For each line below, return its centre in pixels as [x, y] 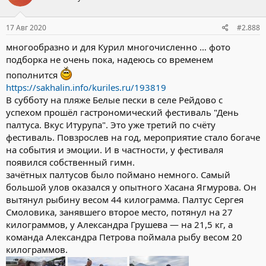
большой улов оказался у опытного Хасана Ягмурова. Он [131, 187]
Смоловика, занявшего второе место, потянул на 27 [119, 212]
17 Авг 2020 [26, 28]
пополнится [33, 75]
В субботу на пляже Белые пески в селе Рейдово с [114, 100]
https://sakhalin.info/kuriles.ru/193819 [86, 88]
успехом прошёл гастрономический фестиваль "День [122, 113]
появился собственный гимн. [70, 162]
